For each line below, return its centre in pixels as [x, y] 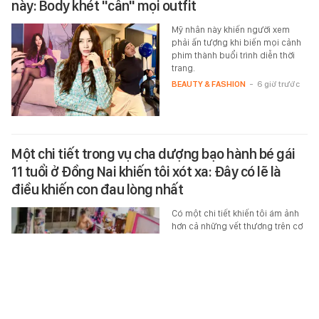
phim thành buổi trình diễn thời [233, 55]
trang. [183, 68]
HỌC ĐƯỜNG [195, 255]
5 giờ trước [252, 255]
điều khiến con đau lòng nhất [97, 189]
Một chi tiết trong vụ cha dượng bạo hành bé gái [153, 153]
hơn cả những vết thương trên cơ [237, 226]
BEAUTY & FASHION [208, 84]
